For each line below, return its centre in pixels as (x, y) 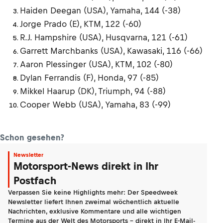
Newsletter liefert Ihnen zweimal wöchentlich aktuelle (94, 202)
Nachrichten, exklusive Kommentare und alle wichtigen (95, 212)
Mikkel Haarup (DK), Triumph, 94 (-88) (93, 91)
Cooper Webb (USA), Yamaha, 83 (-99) (95, 105)
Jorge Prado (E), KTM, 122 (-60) (81, 24)
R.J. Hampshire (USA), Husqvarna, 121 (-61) (104, 38)
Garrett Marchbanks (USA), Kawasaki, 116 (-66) (111, 51)
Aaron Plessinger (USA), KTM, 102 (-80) (96, 64)
